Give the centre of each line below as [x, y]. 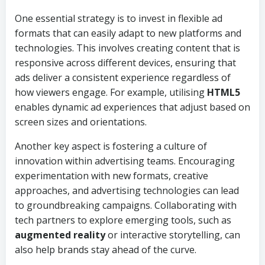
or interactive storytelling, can [173, 235]
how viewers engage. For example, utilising [111, 92]
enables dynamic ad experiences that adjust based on [132, 107]
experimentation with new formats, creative [112, 176]
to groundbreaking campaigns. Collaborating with [126, 205]
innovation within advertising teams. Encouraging [125, 161]
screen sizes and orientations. [81, 122]
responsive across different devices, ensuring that [125, 63]
